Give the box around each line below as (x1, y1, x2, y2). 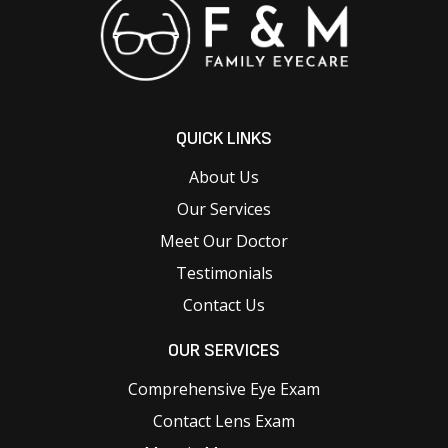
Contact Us (183, 293, 265, 316)
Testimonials (175, 261, 273, 284)
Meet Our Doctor (160, 229, 288, 252)
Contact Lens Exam (153, 409, 295, 432)
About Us (189, 165, 259, 188)
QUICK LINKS (176, 127, 272, 149)
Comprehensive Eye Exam (128, 377, 320, 400)
